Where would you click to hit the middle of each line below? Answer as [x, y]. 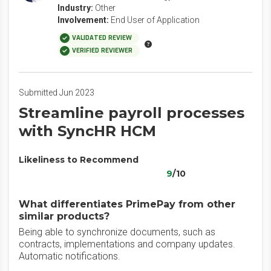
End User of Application [155, 20]
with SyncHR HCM [87, 131]
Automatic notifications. [70, 256]
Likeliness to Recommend [79, 160]
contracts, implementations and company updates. [127, 244]
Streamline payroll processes [132, 113]
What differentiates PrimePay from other [127, 204]
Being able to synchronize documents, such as [117, 232]
